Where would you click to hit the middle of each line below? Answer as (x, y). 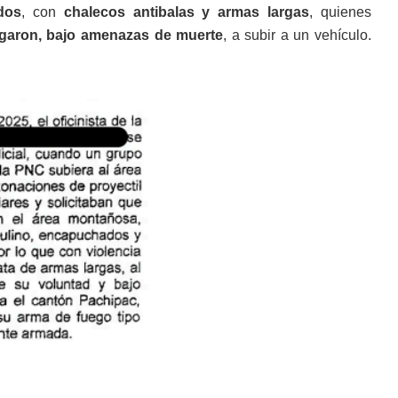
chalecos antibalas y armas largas (187, 12)
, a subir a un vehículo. (298, 36)
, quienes (341, 12)
